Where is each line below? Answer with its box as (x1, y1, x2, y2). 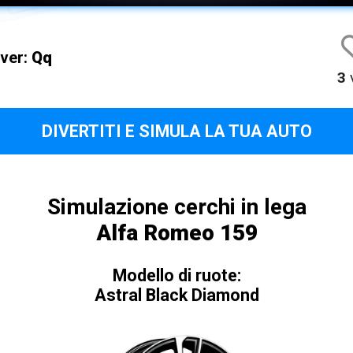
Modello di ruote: (112, 266, 241, 286)
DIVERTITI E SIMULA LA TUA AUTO (41, 121, 312, 142)
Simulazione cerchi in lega (46, 194, 307, 221)
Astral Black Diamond (94, 285, 259, 306)
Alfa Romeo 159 (95, 220, 258, 247)
